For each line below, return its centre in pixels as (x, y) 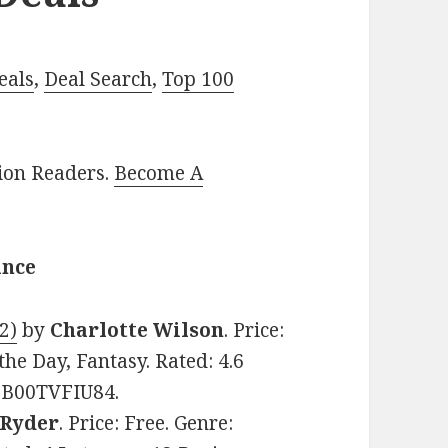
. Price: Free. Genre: (146, 423)
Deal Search (98, 79)
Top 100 (198, 79)
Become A (159, 173)
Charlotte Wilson (137, 330)
